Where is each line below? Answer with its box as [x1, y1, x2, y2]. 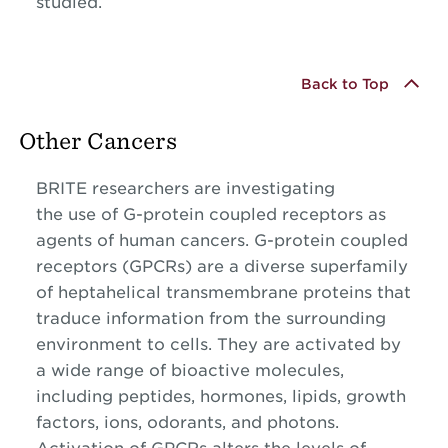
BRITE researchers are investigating [35, 179, 335, 199]
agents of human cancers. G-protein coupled [35, 231, 408, 251]
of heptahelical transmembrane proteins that [35, 283, 411, 303]
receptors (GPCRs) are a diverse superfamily [35, 257, 408, 277]
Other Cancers [18, 128, 177, 154]
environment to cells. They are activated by [35, 335, 401, 355]
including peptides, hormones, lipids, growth [35, 387, 406, 407]
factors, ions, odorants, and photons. [35, 413, 339, 433]
